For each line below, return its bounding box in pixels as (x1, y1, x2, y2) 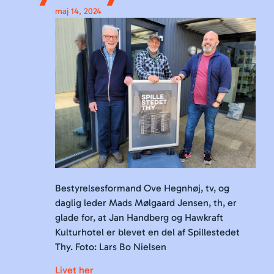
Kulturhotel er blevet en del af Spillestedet (55, 226, 240, 238)
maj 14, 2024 (55, 6, 102, 17)
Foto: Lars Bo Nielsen (75, 240, 166, 253)
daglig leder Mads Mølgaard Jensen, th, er (55, 196, 237, 209)
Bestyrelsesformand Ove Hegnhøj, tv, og (55, 182, 229, 194)
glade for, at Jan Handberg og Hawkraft (55, 211, 223, 223)
